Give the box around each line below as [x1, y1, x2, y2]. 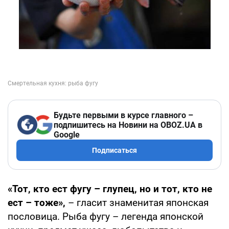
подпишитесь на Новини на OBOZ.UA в [54, 120, 202, 130]
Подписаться [92, 146, 137, 154]
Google [54, 129, 80, 140]
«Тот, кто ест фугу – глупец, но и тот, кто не [8, 182, 212, 195]
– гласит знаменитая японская [65, 196, 209, 209]
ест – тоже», [8, 196, 65, 209]
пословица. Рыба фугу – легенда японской [8, 210, 203, 222]
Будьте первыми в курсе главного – [54, 110, 193, 120]
